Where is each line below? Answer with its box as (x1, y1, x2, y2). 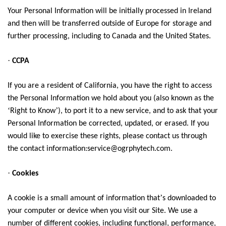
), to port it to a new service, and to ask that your (58, 107, 218, 115)
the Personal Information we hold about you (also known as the (8, 94, 214, 102)
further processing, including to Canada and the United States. (8, 32, 211, 40)
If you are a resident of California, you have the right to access (8, 82, 212, 90)
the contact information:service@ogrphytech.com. (8, 145, 173, 153)
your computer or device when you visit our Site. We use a (8, 207, 198, 215)
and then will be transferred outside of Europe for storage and (8, 20, 211, 28)
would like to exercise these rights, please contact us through (8, 132, 207, 140)
